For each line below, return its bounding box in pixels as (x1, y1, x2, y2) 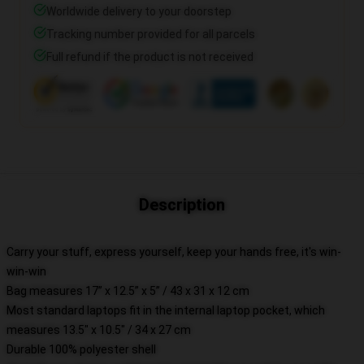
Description (139, 195, 225, 214)
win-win (6, 265, 46, 278)
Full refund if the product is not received (46, 50, 253, 63)
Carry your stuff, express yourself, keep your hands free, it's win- (6, 245, 341, 258)
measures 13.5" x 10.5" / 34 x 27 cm (6, 323, 191, 336)
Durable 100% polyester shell (6, 343, 156, 356)
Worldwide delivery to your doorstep (46, 5, 232, 18)
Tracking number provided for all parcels (46, 28, 255, 41)
